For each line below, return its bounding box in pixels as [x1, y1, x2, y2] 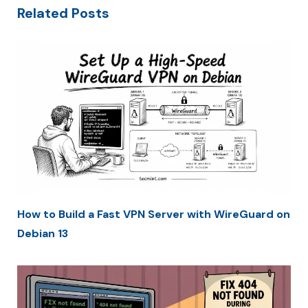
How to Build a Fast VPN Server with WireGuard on [17, 207, 290, 222]
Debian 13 [17, 226, 68, 241]
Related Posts [17, 4, 109, 23]
